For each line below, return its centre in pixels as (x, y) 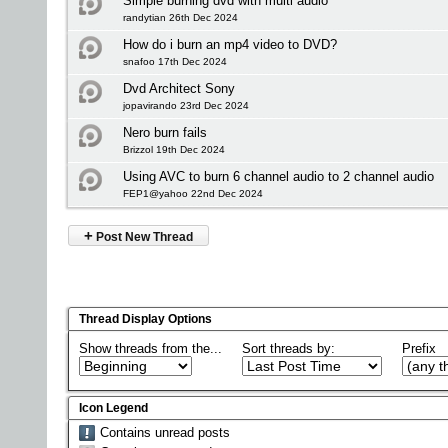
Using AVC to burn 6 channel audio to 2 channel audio (278, 176)
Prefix (419, 348)
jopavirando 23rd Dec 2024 (186, 105)
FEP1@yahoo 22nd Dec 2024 (193, 193)
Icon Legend (113, 407)
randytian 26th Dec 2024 (180, 17)
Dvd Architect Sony (179, 88)
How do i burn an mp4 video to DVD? (230, 44)
